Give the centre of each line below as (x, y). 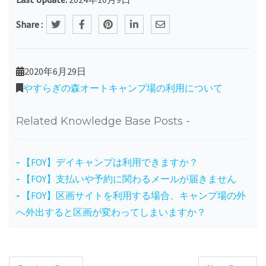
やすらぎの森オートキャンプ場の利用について (123, 88)
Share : (29, 24)
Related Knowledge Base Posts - (103, 121)
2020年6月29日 (55, 71)
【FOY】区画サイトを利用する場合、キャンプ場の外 (134, 195)
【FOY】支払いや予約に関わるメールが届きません (129, 178)
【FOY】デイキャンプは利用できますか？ (110, 162)
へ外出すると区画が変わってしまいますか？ (111, 212)
